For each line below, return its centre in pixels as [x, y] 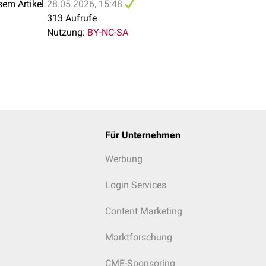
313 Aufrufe [72, 18]
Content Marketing [143, 211]
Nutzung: [66, 32]
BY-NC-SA [108, 32]
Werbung [123, 159]
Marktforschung [138, 237]
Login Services [135, 185]
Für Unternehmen [142, 135]
